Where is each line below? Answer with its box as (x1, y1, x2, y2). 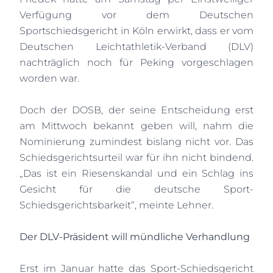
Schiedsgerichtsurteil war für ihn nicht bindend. (19, 152, 253, 163)
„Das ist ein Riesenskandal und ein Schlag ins (19, 168, 253, 179)
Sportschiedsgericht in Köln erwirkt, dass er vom (19, 25, 253, 37)
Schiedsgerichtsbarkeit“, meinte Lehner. (19, 199, 213, 211)
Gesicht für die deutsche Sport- (19, 183, 253, 195)
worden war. (19, 73, 79, 84)
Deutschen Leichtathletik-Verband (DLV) (19, 41, 253, 52)
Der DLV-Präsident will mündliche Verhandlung (19, 231, 250, 243)
